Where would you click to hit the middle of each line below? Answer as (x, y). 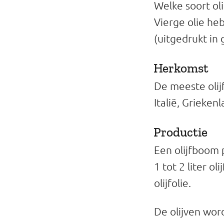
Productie (180, 132)
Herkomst (181, 68)
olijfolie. (172, 183)
